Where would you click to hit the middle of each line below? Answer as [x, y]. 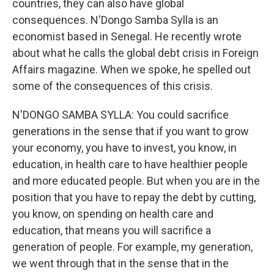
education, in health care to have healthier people [130, 165]
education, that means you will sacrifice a [112, 231]
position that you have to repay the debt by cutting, [134, 198]
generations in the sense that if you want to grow [131, 131]
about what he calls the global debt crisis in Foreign [135, 53]
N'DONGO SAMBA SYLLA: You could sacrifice [120, 115]
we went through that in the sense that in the [120, 264]
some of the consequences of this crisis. [113, 86]
